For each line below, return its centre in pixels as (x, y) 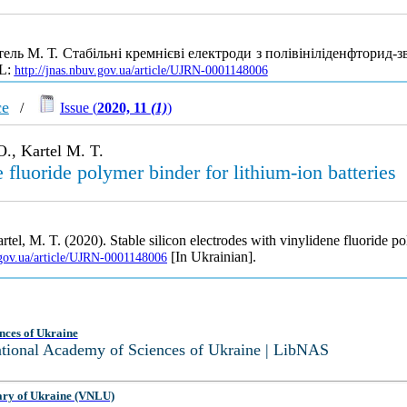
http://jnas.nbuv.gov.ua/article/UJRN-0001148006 (141, 71)
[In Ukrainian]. (211, 257)
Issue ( (78, 108)
